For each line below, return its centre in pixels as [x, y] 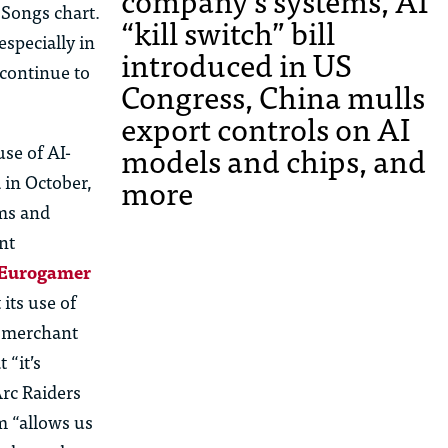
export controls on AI [265, 128]
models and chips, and [273, 160]
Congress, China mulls [273, 96]
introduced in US [236, 64]
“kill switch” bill [228, 32]
